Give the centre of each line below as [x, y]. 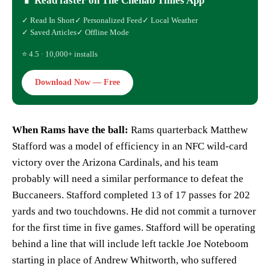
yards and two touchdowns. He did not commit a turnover [134, 211]
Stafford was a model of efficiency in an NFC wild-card [130, 146]
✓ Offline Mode [103, 32]
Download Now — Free [77, 82]
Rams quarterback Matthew [189, 130]
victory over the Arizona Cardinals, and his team [115, 162]
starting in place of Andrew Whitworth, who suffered [124, 260]
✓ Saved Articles [49, 32]
